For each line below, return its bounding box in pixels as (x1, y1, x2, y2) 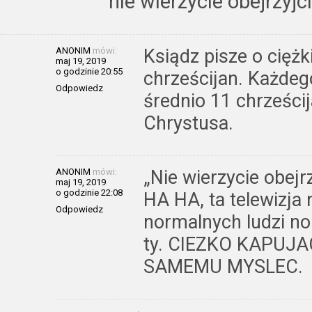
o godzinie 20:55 (56, 65, 123, 77)
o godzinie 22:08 (56, 187, 123, 198)
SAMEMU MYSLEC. (143, 255, 303, 278)
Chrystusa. (143, 111, 233, 134)
